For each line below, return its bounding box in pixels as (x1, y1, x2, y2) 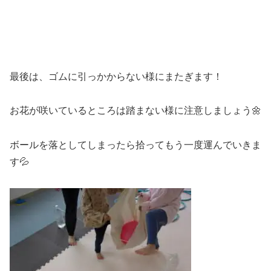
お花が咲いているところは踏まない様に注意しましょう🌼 (10, 105, 261, 116)
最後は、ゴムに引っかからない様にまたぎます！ (10, 71, 223, 82)
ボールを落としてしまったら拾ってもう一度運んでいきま (10, 140, 261, 151)
